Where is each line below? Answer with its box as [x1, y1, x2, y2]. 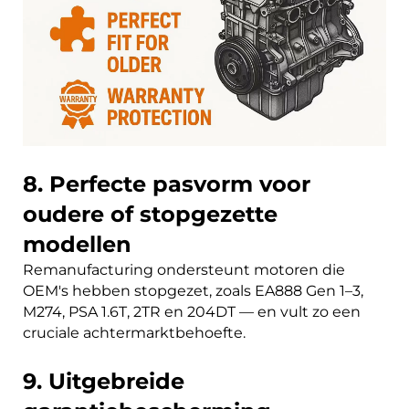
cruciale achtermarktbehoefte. [23, 324, 246, 342]
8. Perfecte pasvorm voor [23, 171, 310, 198]
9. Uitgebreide [23, 368, 184, 395]
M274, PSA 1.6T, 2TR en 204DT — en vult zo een [23, 303, 361, 321]
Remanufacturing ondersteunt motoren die [23, 261, 345, 279]
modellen [23, 231, 131, 258]
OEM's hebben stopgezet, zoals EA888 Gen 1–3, [23, 282, 363, 300]
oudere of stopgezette [23, 201, 278, 228]
